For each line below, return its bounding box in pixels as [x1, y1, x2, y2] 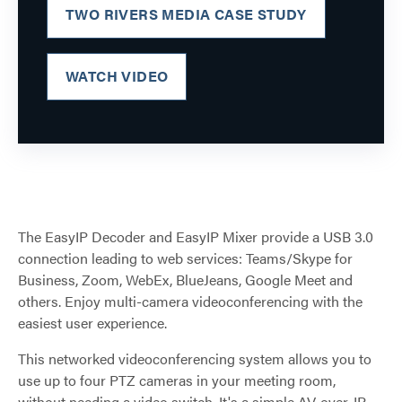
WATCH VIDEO [66, 65, 169, 86]
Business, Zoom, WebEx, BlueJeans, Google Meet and [18, 268, 353, 290]
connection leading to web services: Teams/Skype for [18, 247, 353, 268]
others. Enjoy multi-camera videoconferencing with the [18, 290, 363, 311]
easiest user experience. [18, 311, 167, 333]
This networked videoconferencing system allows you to [18, 347, 371, 369]
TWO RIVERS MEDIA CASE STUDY [66, 3, 307, 24]
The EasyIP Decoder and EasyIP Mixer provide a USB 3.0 [18, 225, 373, 247]
